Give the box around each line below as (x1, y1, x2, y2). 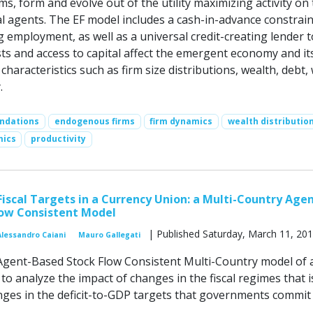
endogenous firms (54, 115, 135, 128)
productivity (31, 133, 87, 145)
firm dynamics (150, 115, 213, 128)
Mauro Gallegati (78, 229, 140, 240)
